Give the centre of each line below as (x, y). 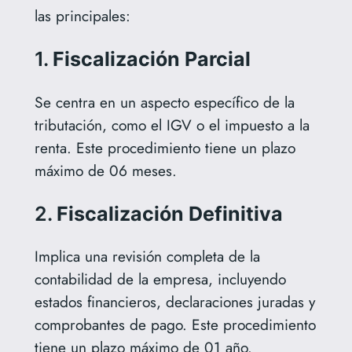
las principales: (82, 16)
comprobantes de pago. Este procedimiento (175, 324)
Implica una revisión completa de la (147, 256)
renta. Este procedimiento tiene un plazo (165, 147)
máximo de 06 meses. (105, 170)
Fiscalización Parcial (151, 59)
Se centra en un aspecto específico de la (164, 102)
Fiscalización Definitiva (169, 213)
